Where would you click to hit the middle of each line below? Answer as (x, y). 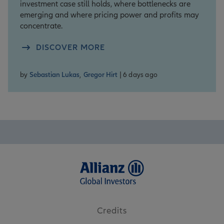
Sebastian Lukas (55, 75)
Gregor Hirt (100, 75)
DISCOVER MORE (70, 48)
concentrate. (41, 26)
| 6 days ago (138, 75)
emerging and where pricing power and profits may (109, 15)
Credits (112, 210)
